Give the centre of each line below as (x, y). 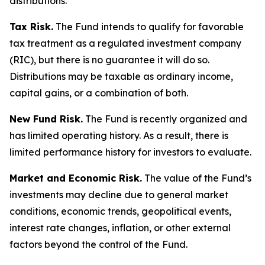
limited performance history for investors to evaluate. (130, 152)
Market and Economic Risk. (76, 178)
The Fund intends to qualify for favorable (148, 27)
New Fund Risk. (46, 119)
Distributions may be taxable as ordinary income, (121, 76)
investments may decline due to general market (119, 195)
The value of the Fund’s (197, 178)
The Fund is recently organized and (165, 119)
